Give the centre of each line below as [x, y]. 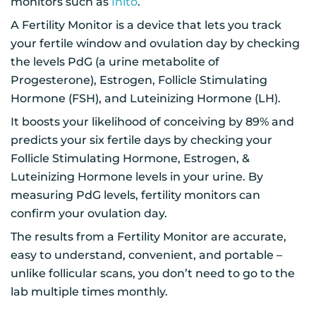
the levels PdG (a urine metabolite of [115, 61]
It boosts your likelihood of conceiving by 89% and [152, 121]
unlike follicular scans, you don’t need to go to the [153, 273]
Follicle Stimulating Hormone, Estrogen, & [130, 158]
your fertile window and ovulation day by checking [155, 43]
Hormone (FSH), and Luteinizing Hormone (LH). [147, 98]
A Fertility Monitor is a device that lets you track [146, 25]
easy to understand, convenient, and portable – [146, 255]
